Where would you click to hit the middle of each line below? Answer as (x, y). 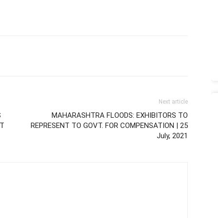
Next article (173, 102)
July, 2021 (172, 136)
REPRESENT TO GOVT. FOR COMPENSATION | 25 (109, 126)
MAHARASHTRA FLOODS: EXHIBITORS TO (120, 115)
